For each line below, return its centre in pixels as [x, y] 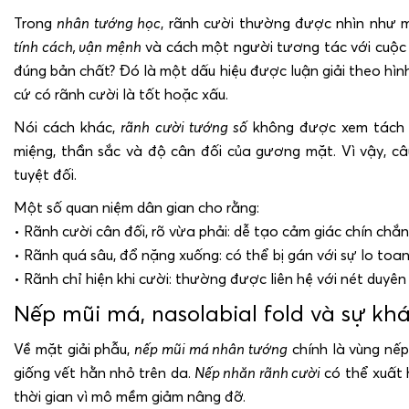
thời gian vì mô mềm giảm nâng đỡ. [130, 396]
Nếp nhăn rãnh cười [257, 372]
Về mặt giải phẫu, [74, 348]
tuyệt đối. [45, 174]
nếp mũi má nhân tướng [211, 348]
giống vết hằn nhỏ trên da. [104, 372]
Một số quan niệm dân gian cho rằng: [136, 207]
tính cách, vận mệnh [78, 46]
